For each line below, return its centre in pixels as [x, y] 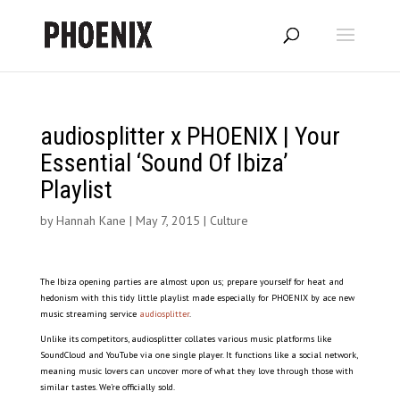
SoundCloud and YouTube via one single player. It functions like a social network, [198, 355]
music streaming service [89, 314]
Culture [229, 221]
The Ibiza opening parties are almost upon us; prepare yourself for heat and [192, 282]
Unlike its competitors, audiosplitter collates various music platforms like [185, 339]
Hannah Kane [91, 221]
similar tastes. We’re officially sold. [107, 387]
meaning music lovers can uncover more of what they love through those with [196, 371]
